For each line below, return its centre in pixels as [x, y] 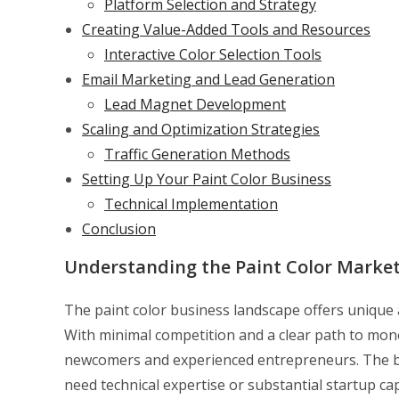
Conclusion [119, 229]
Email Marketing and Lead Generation [208, 80]
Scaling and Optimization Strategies [201, 130]
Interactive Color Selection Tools [213, 55]
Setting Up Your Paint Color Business [207, 179]
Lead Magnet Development [195, 105]
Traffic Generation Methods [197, 155]
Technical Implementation [191, 204]
